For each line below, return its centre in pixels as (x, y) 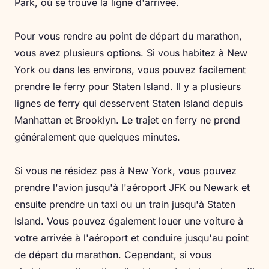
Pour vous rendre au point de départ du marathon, (128, 36)
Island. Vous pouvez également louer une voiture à (129, 221)
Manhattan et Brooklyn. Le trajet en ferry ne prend (127, 120)
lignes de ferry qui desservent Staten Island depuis (128, 104)
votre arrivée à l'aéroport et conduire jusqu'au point (131, 238)
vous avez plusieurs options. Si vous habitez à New (131, 53)
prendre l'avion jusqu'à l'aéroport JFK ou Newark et (132, 188)
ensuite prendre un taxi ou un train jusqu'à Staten (125, 204)
